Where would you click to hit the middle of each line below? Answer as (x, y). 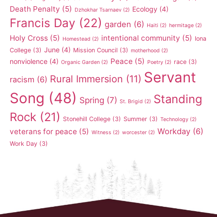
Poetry (155, 62)
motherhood (145, 50)
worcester (134, 132)
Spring (92, 100)
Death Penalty (35, 9)
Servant (170, 77)
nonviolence (29, 61)
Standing (178, 99)
